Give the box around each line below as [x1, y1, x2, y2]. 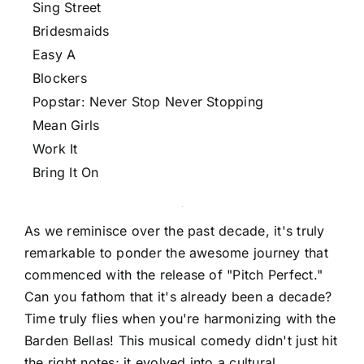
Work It [32, 141, 78, 157]
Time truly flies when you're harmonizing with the [24, 310, 336, 327]
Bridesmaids [32, 23, 110, 39]
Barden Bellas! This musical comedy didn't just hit [24, 332, 337, 349]
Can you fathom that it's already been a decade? [24, 288, 332, 305]
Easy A [32, 46, 76, 63]
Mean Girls [32, 117, 100, 133]
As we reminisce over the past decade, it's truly [24, 223, 325, 239]
